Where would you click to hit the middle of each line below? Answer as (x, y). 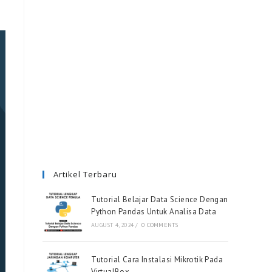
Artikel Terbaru (85, 174)
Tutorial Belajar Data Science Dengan (160, 199)
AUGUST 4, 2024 (113, 225)
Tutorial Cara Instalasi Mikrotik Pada (157, 260)
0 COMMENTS (160, 225)
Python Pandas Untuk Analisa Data (154, 212)
